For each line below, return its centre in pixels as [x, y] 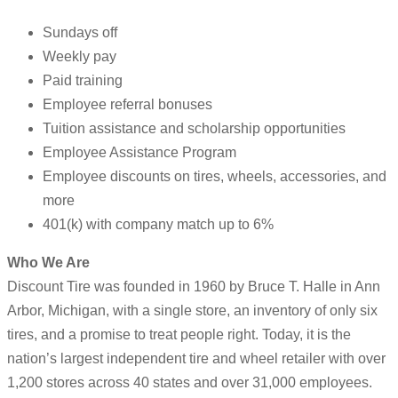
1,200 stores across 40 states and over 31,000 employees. [190, 383]
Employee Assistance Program [139, 153]
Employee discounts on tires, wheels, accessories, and [215, 177]
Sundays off [80, 33]
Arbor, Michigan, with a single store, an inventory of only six [192, 311]
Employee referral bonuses [127, 105]
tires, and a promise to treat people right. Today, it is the [179, 335]
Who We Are [48, 263]
